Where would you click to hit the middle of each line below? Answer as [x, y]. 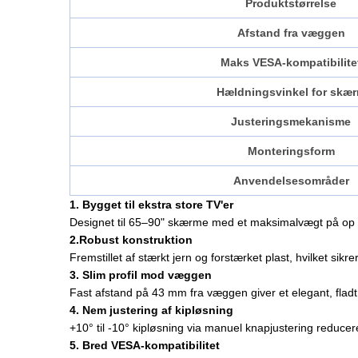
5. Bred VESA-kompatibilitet [145, 346]
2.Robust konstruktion [131, 240]
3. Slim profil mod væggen [141, 275]
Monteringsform [291, 151]
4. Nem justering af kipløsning [151, 310]
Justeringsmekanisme [291, 122]
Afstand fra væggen [291, 33]
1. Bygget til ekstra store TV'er [151, 205]
